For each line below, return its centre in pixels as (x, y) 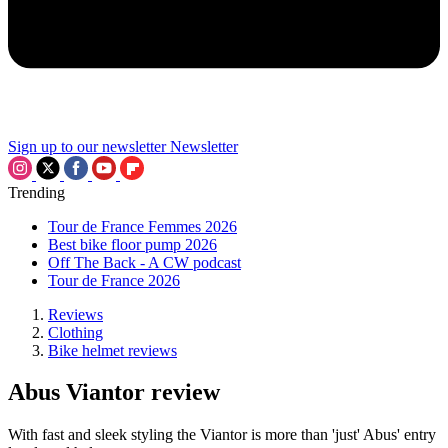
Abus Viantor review (114, 392)
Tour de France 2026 (114, 280)
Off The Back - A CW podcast (144, 262)
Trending (36, 192)
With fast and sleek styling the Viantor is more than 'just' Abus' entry (222, 435)
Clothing (75, 332)
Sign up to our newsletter (87, 146)
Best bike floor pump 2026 (132, 244)
